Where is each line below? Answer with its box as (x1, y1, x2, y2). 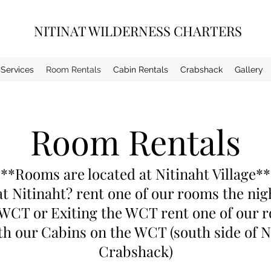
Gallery (234, 65, 263, 74)
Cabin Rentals (113, 65, 168, 74)
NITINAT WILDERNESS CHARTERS (34, 22, 243, 40)
